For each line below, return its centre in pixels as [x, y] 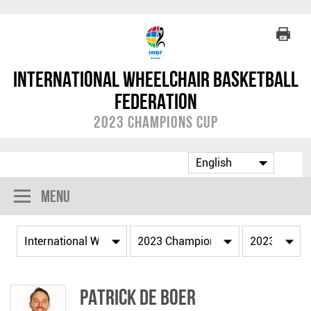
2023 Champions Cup [155, 122]
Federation [155, 101]
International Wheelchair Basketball [155, 79]
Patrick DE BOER [138, 297]
